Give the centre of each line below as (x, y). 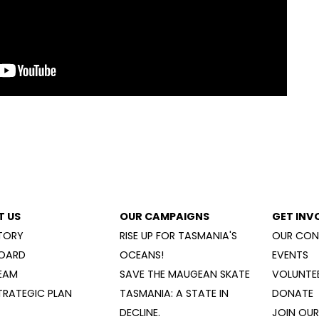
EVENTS (290, 255)
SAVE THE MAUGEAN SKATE (184, 274)
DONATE (292, 293)
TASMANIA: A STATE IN (174, 293)
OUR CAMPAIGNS (164, 216)
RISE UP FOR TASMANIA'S (178, 235)
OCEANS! (141, 255)
